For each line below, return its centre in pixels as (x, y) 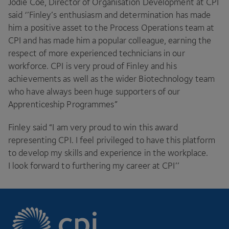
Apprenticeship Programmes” (63, 104)
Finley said (29, 127)
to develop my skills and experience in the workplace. (108, 153)
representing (33, 140)
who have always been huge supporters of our (94, 91)
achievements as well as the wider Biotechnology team (112, 79)
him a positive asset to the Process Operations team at (111, 28)
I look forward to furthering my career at (85, 166)
